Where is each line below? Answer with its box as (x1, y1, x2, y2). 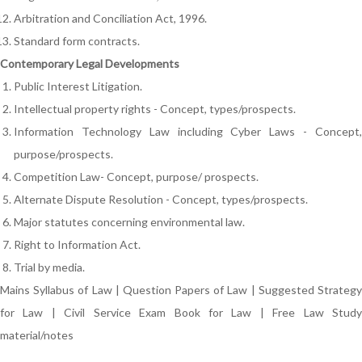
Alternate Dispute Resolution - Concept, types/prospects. (14, 192, 308, 206)
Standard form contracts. (14, 34, 140, 48)
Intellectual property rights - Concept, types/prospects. (14, 102, 296, 116)
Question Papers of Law (122, 283, 248, 297)
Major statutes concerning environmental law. (14, 215, 245, 229)
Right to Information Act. (14, 238, 141, 251)
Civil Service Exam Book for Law (64, 305, 252, 319)
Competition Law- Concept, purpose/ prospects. (14, 170, 259, 183)
